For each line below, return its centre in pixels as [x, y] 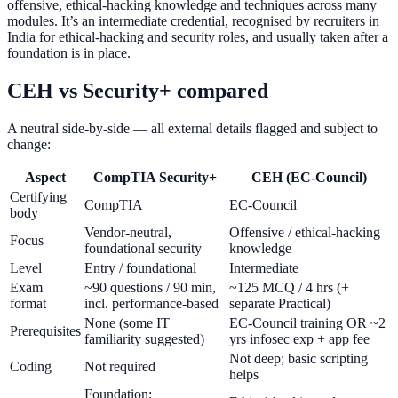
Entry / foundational [140, 268]
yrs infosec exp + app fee [299, 339]
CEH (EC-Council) [309, 178]
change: [29, 145]
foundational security [143, 249]
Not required [120, 367]
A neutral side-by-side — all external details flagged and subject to [192, 129]
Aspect [45, 178]
